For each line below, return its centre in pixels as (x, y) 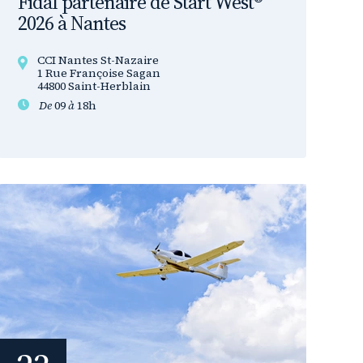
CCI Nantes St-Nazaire (98, 60)
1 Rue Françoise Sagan (99, 73)
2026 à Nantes (72, 23)
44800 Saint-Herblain (94, 86)
